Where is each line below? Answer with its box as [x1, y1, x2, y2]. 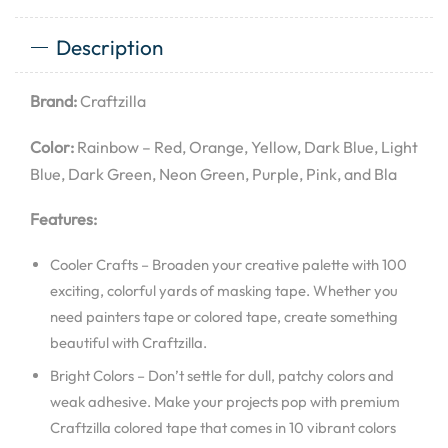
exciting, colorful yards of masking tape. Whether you [50, 280, 398, 300]
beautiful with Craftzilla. [50, 332, 207, 352]
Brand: [30, 91, 77, 111]
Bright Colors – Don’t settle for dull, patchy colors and [50, 366, 394, 386]
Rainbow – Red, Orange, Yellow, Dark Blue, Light [74, 136, 418, 157]
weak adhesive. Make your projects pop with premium [50, 392, 400, 412]
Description [55, 34, 163, 60]
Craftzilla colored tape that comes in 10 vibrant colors [50, 418, 396, 438]
